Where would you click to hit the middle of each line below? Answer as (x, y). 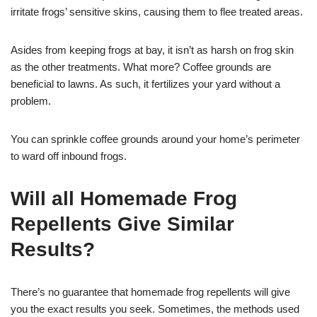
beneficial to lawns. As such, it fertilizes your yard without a (145, 83)
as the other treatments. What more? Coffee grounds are (141, 67)
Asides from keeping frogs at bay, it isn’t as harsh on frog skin (152, 50)
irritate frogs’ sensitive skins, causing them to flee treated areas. (157, 11)
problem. (31, 100)
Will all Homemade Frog (124, 198)
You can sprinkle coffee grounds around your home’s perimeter (155, 139)
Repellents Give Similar (122, 224)
